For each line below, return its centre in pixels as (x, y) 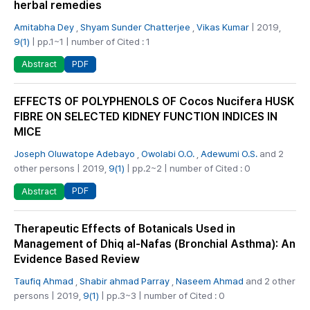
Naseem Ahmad (210, 281)
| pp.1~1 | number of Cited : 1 (90, 42)
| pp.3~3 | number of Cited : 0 (162, 295)
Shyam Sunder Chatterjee (135, 27)
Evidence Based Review (77, 259)
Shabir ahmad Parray (125, 281)
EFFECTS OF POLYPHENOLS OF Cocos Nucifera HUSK (154, 102)
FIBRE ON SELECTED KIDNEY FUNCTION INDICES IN (146, 117)
